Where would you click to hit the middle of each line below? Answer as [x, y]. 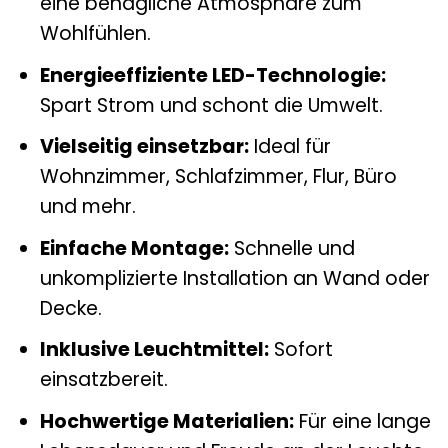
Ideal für [289, 147]
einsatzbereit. [103, 380]
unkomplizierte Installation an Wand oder [234, 278]
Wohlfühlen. [95, 33]
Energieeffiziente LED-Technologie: [212, 75]
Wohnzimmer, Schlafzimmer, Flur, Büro [218, 177]
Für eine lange [362, 421]
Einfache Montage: [134, 248]
